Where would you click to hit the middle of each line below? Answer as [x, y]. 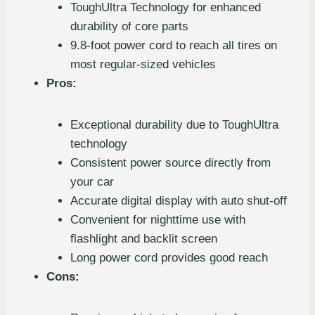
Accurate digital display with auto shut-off [179, 201]
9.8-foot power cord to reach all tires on [174, 46]
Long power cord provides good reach [169, 258]
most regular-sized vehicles [143, 65]
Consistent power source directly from [171, 163]
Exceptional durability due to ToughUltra [174, 125]
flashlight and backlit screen [144, 239]
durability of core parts [129, 27]
